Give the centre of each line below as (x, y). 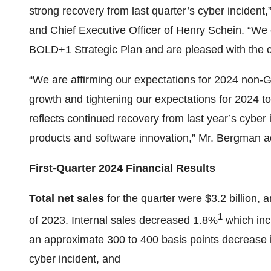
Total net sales (67, 198)
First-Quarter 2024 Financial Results (122, 168)
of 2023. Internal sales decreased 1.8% (123, 220)
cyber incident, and (75, 259)
